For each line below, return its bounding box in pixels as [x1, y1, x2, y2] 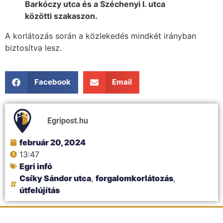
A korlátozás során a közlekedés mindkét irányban [5, 31, 196, 41]
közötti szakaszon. [25, 11, 98, 21]
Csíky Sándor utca [19, 173, 91, 183]
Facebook [34, 77, 71, 87]
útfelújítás [19, 185, 60, 195]
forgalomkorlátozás [96, 173, 173, 183]
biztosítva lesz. [5, 43, 62, 53]
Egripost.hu [47, 116, 88, 126]
